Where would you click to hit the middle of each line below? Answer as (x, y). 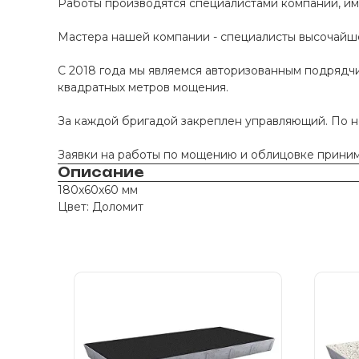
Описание (101, 172)
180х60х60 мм (98, 190)
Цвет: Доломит (101, 207)
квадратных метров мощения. (145, 87)
